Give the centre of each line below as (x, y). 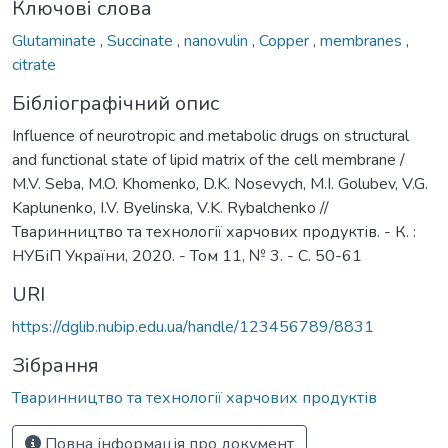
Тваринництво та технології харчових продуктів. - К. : (214, 231)
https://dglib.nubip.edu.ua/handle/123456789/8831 (193, 326)
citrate (34, 64)
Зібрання (55, 365)
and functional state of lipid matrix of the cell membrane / (208, 159)
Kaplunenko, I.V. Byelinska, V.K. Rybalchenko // (170, 207)
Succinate (142, 40)
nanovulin (218, 40)
